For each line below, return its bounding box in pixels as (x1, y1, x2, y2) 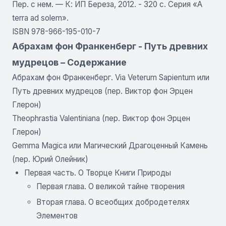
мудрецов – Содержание (12, 57, 127, 68)
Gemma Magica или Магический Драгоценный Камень (12, 141, 208, 150)
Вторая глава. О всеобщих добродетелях (36, 197, 190, 207)
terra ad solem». (12, 13, 69, 23)
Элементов (36, 211, 78, 220)
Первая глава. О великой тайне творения (36, 182, 185, 191)
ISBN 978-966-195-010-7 (12, 27, 100, 36)
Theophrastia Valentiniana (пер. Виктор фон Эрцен (12, 114, 190, 123)
